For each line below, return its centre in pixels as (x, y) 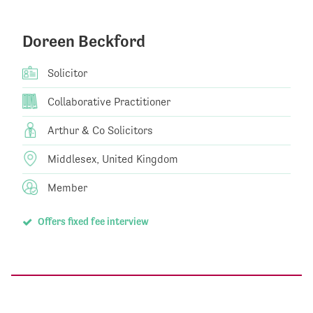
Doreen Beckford (84, 42)
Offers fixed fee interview (92, 222)
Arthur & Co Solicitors (99, 131)
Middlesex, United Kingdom (111, 159)
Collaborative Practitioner (108, 102)
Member (66, 188)
